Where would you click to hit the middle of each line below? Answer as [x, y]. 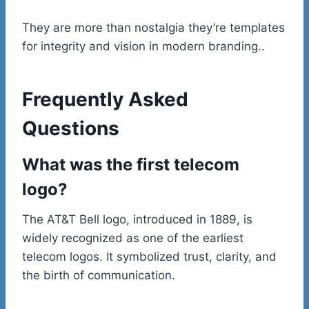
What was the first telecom [131, 164]
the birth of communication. [99, 275]
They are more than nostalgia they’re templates [153, 27]
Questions [71, 128]
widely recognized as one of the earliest [133, 238]
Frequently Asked [105, 99]
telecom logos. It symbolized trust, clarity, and [149, 256]
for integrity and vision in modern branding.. [143, 46]
